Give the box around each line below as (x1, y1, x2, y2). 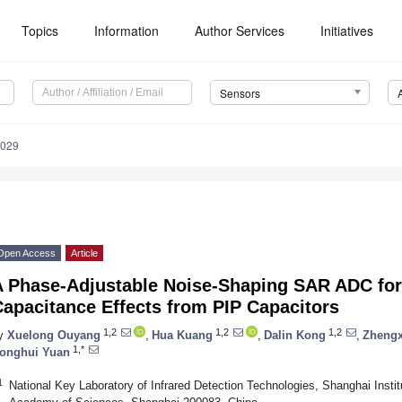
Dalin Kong (264, 328, 326, 342)
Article (71, 248, 98, 259)
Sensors (219, 85, 260, 101)
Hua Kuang (152, 328, 213, 342)
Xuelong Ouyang (7, 328, 100, 342)
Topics (22, 22, 59, 39)
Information (94, 22, 160, 39)
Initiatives (320, 22, 374, 39)
